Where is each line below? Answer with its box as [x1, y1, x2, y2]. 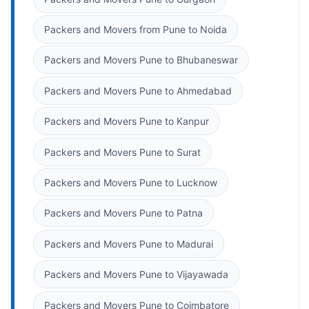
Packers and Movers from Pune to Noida [44, 23, 227, 35]
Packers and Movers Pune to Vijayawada [44, 268, 228, 281]
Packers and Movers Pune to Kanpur [44, 115, 209, 128]
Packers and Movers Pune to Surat [44, 146, 201, 158]
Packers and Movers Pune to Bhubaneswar [44, 54, 238, 66]
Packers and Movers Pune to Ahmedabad [44, 84, 232, 97]
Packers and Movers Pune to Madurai [44, 237, 213, 250]
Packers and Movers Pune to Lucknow [44, 177, 217, 189]
